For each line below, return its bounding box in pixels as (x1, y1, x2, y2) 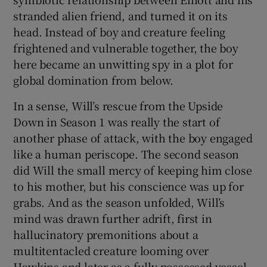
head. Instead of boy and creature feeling (13, 24, 226, 40)
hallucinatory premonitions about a (13, 226, 198, 243)
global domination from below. (13, 72, 173, 88)
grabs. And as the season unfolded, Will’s (13, 194, 225, 210)
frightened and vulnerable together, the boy (13, 40, 238, 56)
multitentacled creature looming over (13, 243, 209, 259)
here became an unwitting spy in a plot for (13, 56, 234, 72)
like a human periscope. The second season (13, 146, 240, 162)
